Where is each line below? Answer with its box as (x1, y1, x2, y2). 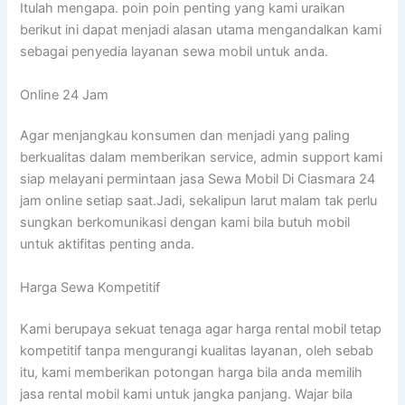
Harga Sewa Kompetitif (20, 278, 161, 296)
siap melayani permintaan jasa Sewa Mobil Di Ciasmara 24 (20, 171, 376, 188)
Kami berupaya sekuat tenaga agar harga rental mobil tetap (20, 320, 382, 337)
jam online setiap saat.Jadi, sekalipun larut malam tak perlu (20, 193, 378, 210)
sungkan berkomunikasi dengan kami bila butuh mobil (20, 214, 351, 231)
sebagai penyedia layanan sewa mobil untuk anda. (20, 43, 329, 61)
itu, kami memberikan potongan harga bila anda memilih (20, 363, 363, 381)
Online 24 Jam (20, 86, 109, 103)
